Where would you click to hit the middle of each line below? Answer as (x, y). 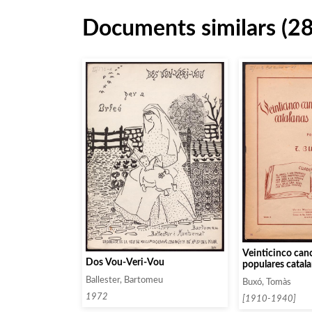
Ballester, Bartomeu (124, 280)
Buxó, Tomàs (266, 282)
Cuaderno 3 (267, 276)
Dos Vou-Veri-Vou (125, 262)
